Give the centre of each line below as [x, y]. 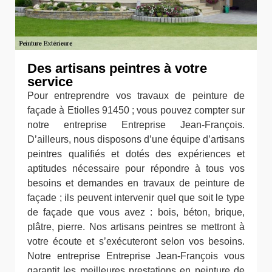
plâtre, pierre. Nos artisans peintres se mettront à [136, 227]
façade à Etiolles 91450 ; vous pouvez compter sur [136, 110]
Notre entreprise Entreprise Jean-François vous [136, 256]
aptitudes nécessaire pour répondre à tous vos [136, 168]
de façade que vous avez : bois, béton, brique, [136, 212]
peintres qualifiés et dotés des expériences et [136, 154]
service [50, 82]
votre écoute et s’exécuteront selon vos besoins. [136, 241]
